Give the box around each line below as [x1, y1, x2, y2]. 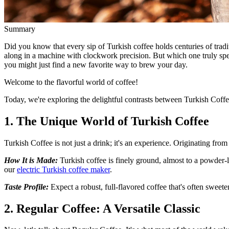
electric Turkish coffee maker [17, 165, 110, 174]
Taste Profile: [4, 182, 49, 191]
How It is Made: [4, 155, 58, 165]
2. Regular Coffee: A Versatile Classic [4, 201, 200, 215]
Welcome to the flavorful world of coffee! [4, 77, 138, 86]
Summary [4, 24, 35, 33]
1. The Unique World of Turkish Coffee [4, 114, 209, 128]
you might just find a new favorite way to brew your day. [4, 60, 188, 69]
